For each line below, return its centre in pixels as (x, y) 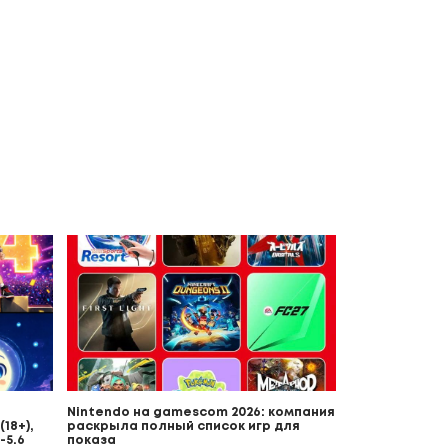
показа (91, 440)
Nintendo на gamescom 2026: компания (200, 412)
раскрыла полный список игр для (183, 426)
